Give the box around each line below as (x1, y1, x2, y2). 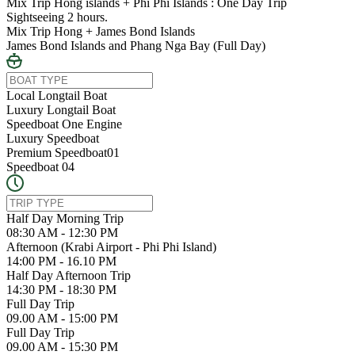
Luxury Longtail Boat (6, 102, 116, 116)
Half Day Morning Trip (6, 211, 124, 225)
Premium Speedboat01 (6, 145, 120, 159)
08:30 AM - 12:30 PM (6, 225, 118, 239)
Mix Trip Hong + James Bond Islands (6, 24, 195, 38)
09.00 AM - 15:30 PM (6, 339, 118, 353)
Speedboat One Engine (6, 116, 122, 131)
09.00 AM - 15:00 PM (6, 311, 118, 325)
